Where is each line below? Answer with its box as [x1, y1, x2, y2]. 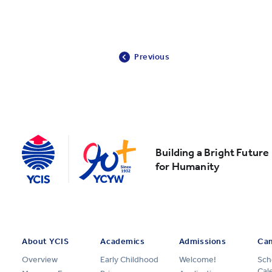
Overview [22, 254, 58, 265]
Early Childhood [100, 254, 159, 265]
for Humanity [155, 160, 220, 174]
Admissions [178, 236, 226, 247]
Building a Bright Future [155, 146, 270, 160]
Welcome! [178, 254, 216, 265]
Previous [134, 52, 170, 63]
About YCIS [22, 236, 69, 247]
